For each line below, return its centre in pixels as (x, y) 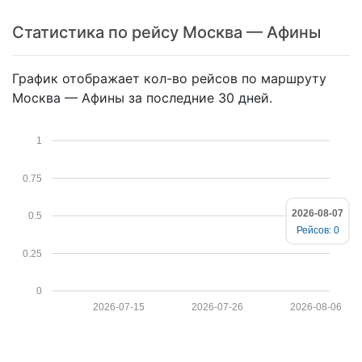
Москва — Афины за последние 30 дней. (142, 97)
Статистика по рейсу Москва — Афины (166, 32)
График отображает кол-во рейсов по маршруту (169, 78)
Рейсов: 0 (318, 230)
